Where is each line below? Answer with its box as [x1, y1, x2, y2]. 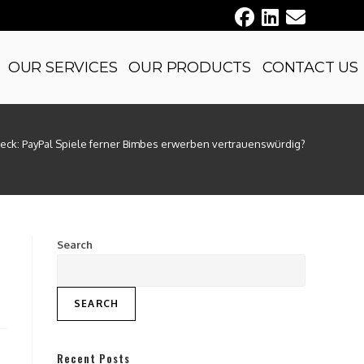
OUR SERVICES [7, 58, 118, 76]
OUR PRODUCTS [128, 58, 251, 76]
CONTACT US [262, 58, 358, 76]
